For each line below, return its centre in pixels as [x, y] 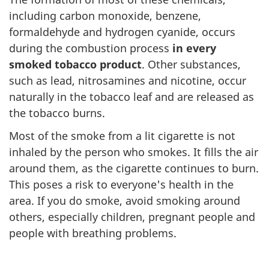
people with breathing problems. [93, 233]
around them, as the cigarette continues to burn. [134, 168]
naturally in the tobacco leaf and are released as [131, 96]
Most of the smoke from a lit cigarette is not [122, 136]
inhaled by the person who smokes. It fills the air [134, 152]
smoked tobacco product [75, 64]
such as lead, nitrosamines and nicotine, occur [128, 80]
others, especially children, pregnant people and [132, 217]
